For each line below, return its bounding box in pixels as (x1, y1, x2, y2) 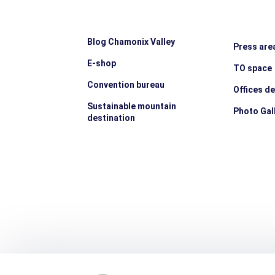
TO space (233, 63, 272, 73)
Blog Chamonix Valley (87, 36, 175, 47)
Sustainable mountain (87, 101, 176, 111)
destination (87, 112, 135, 123)
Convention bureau (87, 79, 165, 90)
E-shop (87, 58, 116, 68)
